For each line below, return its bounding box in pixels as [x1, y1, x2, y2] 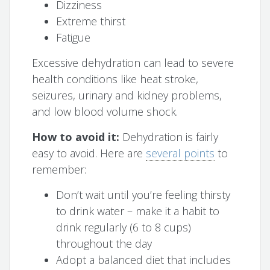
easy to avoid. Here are [32, 146, 146, 161]
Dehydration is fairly [122, 130, 219, 145]
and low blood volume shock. [32, 104, 178, 119]
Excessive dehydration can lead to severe [32, 55, 234, 71]
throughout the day [56, 236, 152, 251]
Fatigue [56, 30, 91, 45]
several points [146, 146, 215, 161]
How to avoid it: [32, 130, 123, 145]
